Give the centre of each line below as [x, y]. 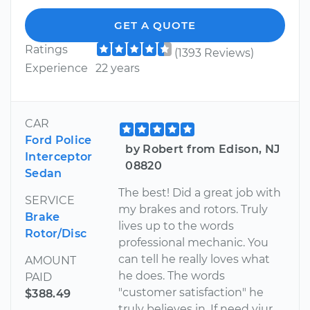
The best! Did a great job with [200, 193]
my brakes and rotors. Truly [193, 210]
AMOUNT [51, 261]
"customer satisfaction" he [191, 293]
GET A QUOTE [155, 26]
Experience [56, 69]
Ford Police [58, 140]
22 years [117, 69]
